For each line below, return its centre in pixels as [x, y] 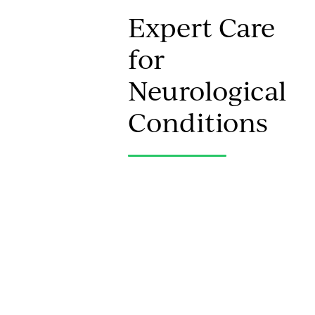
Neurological [207, 90]
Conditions [198, 122]
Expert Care [201, 27]
